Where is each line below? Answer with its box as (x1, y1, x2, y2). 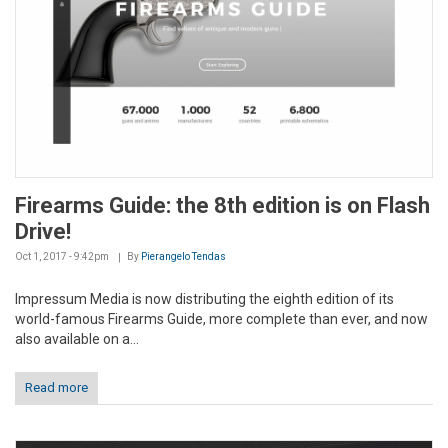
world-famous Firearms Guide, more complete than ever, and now (15, 310, 428, 327)
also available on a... (15, 330, 139, 347)
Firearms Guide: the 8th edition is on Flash (15, 192, 430, 218)
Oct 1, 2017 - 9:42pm (15, 250, 109, 262)
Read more (25, 379, 88, 395)
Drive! (15, 218, 71, 244)
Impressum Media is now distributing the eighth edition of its (15, 290, 394, 307)
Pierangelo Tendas (141, 250, 226, 262)
